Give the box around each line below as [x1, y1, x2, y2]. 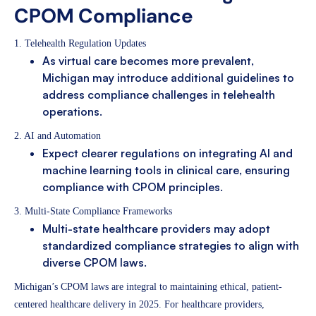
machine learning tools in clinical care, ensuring [42, 162, 290, 177]
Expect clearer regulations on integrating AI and [42, 145, 293, 160]
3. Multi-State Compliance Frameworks [14, 205, 172, 217]
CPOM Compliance [14, 2, 193, 29]
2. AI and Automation [14, 130, 101, 141]
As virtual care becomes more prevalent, [42, 53, 254, 68]
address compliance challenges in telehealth [42, 87, 275, 102]
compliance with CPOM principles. [42, 179, 223, 194]
